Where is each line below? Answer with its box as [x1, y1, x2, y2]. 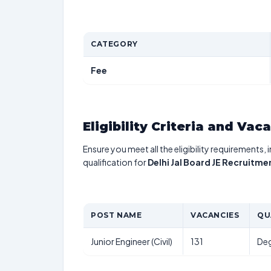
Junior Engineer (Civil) [91, 236, 172, 247]
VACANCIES [191, 211, 240, 220]
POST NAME [91, 211, 142, 220]
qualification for [83, 157, 148, 168]
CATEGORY [91, 39, 138, 48]
